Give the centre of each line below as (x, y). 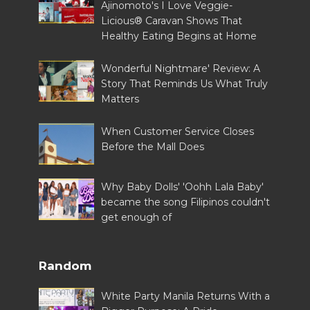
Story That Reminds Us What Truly (185, 84)
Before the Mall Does (153, 147)
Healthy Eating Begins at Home (179, 36)
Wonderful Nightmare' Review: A (181, 69)
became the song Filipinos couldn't (186, 202)
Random (65, 266)
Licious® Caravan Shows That (172, 21)
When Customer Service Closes (178, 132)
